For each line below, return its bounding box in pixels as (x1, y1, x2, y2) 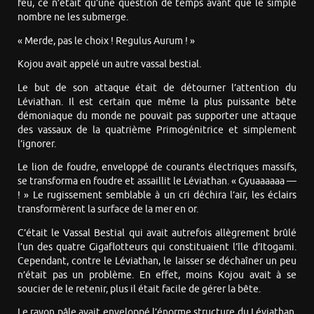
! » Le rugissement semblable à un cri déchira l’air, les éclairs (18, 189, 296, 202)
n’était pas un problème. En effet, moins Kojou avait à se (18, 268, 296, 281)
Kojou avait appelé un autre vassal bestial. (18, 58, 201, 71)
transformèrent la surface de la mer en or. (18, 203, 198, 216)
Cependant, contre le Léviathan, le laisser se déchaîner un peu (18, 254, 296, 267)
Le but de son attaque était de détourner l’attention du (18, 81, 296, 94)
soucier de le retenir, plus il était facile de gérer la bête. (18, 282, 261, 295)
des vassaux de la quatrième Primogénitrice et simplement (18, 123, 296, 136)
